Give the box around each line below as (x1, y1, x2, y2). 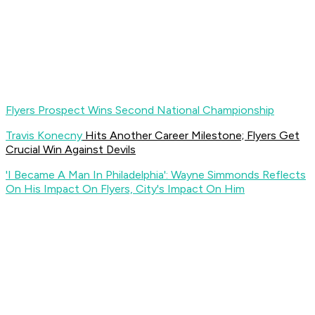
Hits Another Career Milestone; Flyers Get (82, 129, 300, 143)
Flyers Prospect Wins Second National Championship (6, 103, 274, 117)
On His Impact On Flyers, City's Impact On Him (6, 182, 245, 196)
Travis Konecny (6, 129, 82, 143)
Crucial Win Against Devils (6, 143, 136, 157)
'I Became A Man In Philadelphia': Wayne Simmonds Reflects (6, 168, 306, 182)
